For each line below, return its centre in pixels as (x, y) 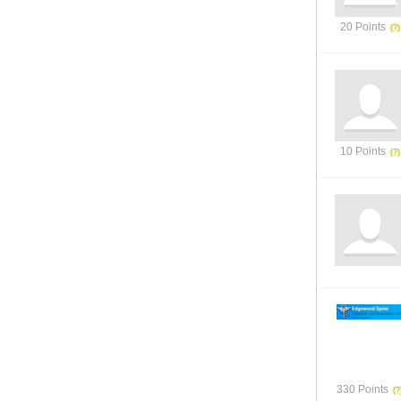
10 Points (363, 151)
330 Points (363, 389)
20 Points (363, 27)
